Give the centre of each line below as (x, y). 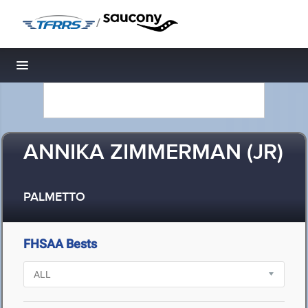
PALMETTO (54, 198)
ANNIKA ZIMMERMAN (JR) (153, 153)
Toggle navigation (69, 69)
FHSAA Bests (60, 244)
